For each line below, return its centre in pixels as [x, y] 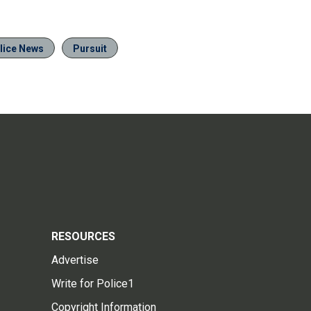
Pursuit [90, 49]
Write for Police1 [93, 284]
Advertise [75, 260]
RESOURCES [83, 237]
